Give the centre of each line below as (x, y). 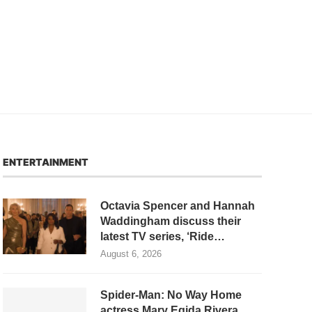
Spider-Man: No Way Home (171, 295)
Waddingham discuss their (171, 221)
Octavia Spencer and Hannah (178, 206)
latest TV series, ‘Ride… (163, 237)
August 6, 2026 (131, 254)
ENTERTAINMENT (46, 162)
